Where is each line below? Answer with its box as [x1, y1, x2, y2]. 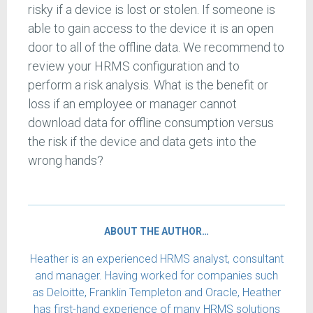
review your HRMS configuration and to [28, 58, 240, 73]
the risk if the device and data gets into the [28, 133, 256, 149]
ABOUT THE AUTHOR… [104, 225, 209, 237]
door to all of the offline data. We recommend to [28, 39, 284, 54]
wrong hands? [28, 152, 103, 168]
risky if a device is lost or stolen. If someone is [28, 1, 275, 17]
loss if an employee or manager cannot [28, 96, 237, 111]
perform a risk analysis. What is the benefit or [28, 77, 268, 92]
